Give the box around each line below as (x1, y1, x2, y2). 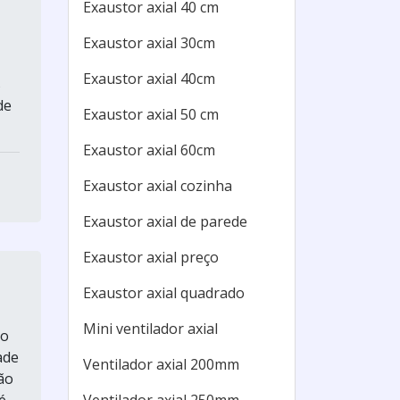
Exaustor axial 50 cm (83, 104, 219, 124)
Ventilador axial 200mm (83, 354, 239, 374)
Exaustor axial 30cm (83, 33, 215, 53)
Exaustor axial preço (83, 247, 219, 267)
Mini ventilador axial (83, 319, 218, 338)
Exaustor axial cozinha (83, 176, 232, 196)
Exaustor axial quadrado (83, 283, 245, 303)
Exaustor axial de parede (83, 212, 247, 231)
